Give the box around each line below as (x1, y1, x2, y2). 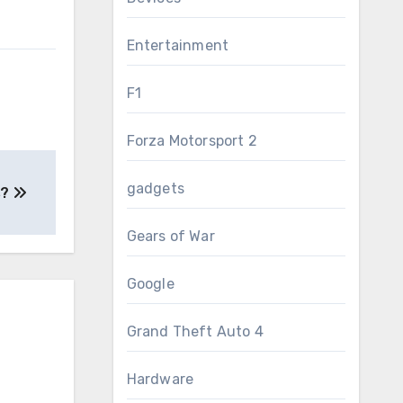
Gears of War (126, 228, 215, 245)
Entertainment (126, 37, 229, 54)
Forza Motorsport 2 (126, 132, 258, 149)
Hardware (126, 371, 194, 388)
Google (126, 275, 175, 292)
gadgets (126, 180, 184, 197)
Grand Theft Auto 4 (126, 323, 264, 340)
